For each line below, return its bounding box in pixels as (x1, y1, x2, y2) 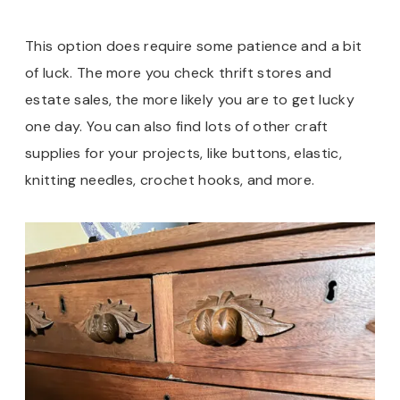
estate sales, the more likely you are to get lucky (25, 90, 355, 110)
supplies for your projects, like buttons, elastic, (25, 144, 343, 163)
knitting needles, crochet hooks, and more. (25, 171, 319, 190)
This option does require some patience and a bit (25, 37, 362, 56)
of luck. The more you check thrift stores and (25, 63, 332, 83)
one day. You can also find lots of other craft (25, 117, 329, 137)
